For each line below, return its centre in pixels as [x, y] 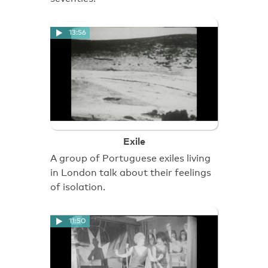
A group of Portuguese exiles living [130, 158]
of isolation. [78, 187]
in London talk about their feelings [131, 172]
